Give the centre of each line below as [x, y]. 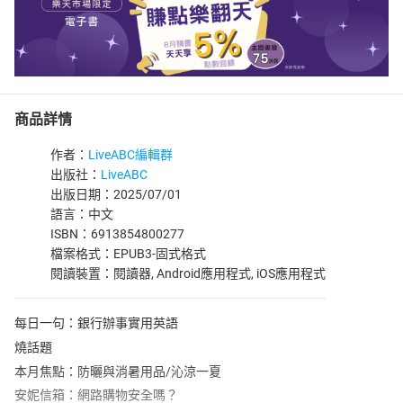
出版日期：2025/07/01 [116, 194]
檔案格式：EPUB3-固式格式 [128, 254]
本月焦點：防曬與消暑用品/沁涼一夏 [118, 371]
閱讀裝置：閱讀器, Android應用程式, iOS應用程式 [188, 273]
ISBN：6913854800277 [117, 234]
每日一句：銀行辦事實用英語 [96, 323]
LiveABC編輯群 [130, 155]
